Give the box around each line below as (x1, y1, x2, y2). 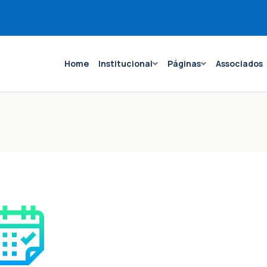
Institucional (98, 58, 153, 69)
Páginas (167, 58, 201, 69)
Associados (216, 58, 263, 69)
